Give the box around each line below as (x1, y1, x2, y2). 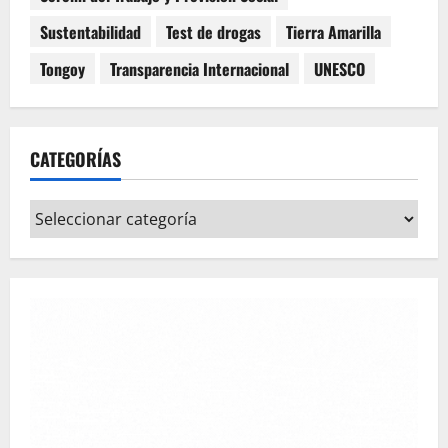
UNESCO (314, 56, 365, 81)
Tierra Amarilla (286, 19, 381, 44)
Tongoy (40, 56, 85, 81)
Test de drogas (166, 19, 261, 44)
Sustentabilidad (40, 19, 141, 44)
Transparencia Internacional (110, 56, 289, 81)
